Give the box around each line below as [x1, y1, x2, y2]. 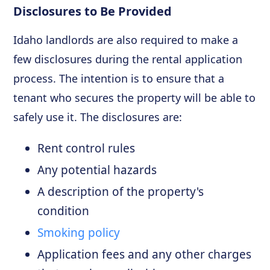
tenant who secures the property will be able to [13, 90, 256, 105]
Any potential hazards [37, 162, 157, 178]
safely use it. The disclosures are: [13, 109, 183, 124]
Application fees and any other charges [37, 246, 252, 262]
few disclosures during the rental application [13, 51, 243, 66]
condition [37, 202, 90, 219]
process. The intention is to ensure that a [13, 71, 225, 86]
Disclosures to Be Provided [13, 2, 172, 19]
